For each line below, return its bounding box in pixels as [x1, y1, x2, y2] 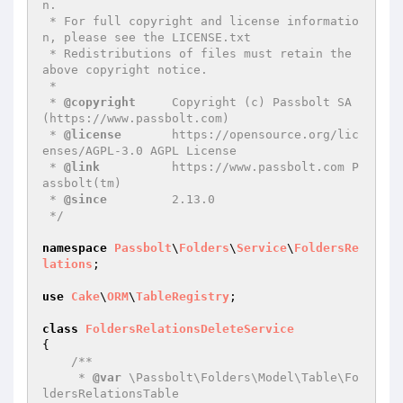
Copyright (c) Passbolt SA [136, 95, 352, 109]
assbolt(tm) [42, 176, 121, 190]
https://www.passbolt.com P [100, 160, 359, 174]
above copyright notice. [42, 63, 208, 76]
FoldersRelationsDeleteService [85, 322, 294, 336]
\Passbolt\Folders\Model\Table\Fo [121, 371, 359, 384]
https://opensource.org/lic [121, 128, 359, 141]
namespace [42, 241, 107, 255]
